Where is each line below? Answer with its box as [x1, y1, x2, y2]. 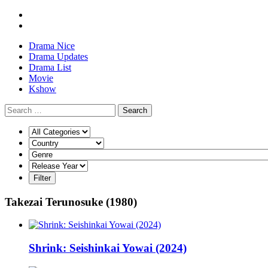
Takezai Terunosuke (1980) [5, 195, 137, 208]
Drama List [29, 62, 71, 72]
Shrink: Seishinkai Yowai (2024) [29, 242, 187, 255]
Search [123, 106, 147, 115]
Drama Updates [29, 51, 88, 62]
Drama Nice [29, 41, 75, 51]
